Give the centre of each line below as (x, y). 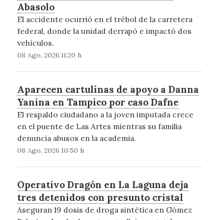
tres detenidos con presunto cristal (100, 197)
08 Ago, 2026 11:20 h (49, 55)
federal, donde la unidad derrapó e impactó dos (104, 31)
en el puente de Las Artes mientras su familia (99, 126)
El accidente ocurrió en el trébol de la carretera (105, 19)
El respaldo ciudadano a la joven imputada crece (105, 114)
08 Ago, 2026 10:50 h (50, 150)
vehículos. (35, 42)
